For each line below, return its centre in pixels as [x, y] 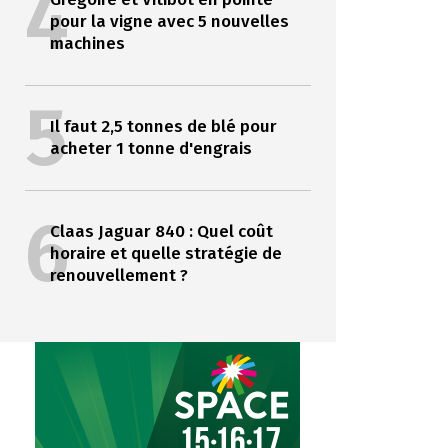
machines [87, 44]
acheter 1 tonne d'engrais [150, 149]
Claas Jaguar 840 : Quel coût [161, 232]
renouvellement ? [118, 276]
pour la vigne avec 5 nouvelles [169, 22]
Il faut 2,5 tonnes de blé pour [163, 127]
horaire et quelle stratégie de [165, 254]
